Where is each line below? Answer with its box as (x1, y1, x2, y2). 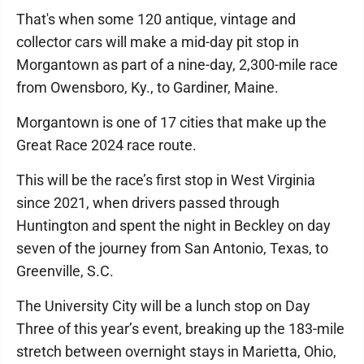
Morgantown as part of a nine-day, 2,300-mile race (16, 56, 338, 73)
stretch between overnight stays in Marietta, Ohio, (16, 343, 336, 360)
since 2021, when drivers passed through (16, 194, 279, 211)
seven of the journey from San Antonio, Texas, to (16, 240, 328, 257)
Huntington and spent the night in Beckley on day (16, 217, 331, 234)
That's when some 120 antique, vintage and (16, 11, 296, 28)
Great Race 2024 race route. (16, 136, 200, 154)
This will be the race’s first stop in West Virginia (16, 171, 315, 188)
